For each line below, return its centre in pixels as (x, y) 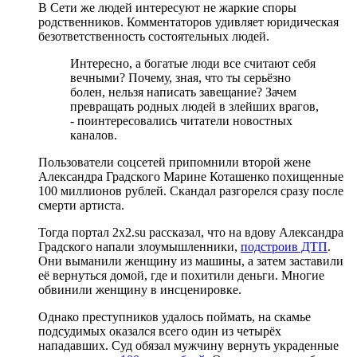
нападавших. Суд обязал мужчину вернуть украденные (188, 345)
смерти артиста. (81, 205)
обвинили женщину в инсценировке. (140, 289)
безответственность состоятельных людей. (154, 36)
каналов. (94, 135)
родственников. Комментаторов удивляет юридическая (188, 22)
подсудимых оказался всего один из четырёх (160, 331)
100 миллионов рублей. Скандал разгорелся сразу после (191, 190)
